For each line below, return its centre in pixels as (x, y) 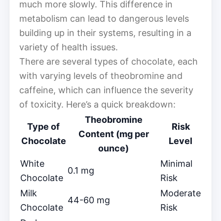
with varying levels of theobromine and (101, 75)
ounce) (113, 148)
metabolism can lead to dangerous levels (104, 18)
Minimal (176, 163)
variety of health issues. (69, 47)
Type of (43, 126)
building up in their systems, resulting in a (105, 33)
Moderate (181, 193)
